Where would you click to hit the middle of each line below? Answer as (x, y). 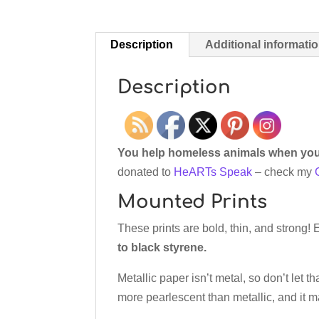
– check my (284, 172)
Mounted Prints (193, 202)
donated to (146, 172)
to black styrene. (162, 248)
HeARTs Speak (213, 172)
